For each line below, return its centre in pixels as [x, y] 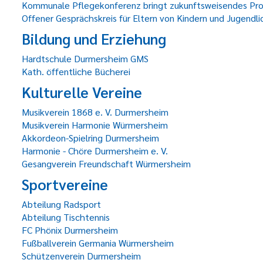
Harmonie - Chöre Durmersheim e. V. [95, 151]
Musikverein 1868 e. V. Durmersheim [95, 112]
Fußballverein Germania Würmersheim [98, 243]
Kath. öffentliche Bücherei [76, 71]
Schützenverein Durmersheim [81, 256]
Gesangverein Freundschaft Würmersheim [106, 163]
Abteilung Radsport [61, 204]
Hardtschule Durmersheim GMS [85, 58]
